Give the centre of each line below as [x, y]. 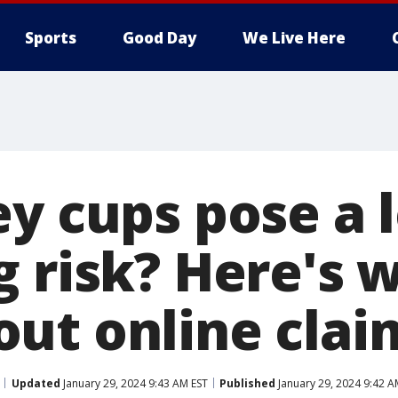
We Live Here [294, 38]
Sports [51, 38]
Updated [36, 383]
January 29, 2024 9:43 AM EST [134, 383]
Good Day [159, 38]
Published [247, 383]
